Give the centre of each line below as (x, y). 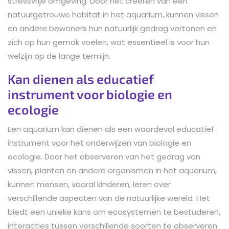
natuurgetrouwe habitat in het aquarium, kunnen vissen (113, 14)
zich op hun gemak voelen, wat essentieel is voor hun (109, 42)
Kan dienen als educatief (81, 78)
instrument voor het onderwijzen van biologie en (99, 143)
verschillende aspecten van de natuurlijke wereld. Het (109, 198)
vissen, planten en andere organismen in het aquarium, (112, 170)
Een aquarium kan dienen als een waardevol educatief (111, 129)
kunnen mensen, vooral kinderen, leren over (89, 184)
